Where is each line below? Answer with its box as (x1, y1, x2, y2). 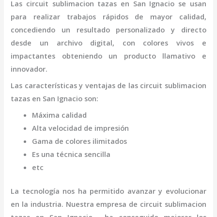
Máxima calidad (32, 110, 87, 120)
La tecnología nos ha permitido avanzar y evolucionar (11, 186, 206, 196)
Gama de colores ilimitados (32, 136, 127, 146)
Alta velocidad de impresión (32, 123, 129, 133)
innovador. (11, 63, 48, 74)
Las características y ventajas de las (11, 80, 140, 90)
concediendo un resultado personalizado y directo (11, 24, 206, 34)
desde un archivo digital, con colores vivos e (11, 37, 206, 47)
